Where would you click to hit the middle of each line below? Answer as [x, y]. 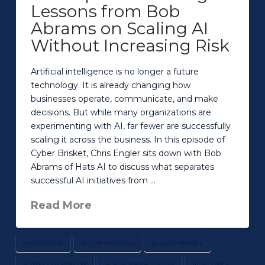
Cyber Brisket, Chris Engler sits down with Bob [126, 153]
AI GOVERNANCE [177, 243]
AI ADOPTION [43, 243]
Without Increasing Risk [130, 46]
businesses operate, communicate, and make [124, 98]
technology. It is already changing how [110, 85]
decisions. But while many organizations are [121, 112]
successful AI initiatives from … [93, 180]
